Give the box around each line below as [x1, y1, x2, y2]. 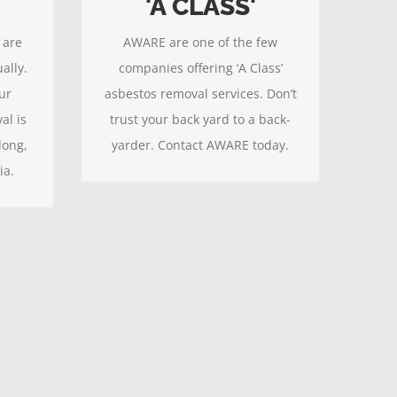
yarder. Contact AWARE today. [112, 136, 289, 153]
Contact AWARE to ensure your [109, 17, 292, 34]
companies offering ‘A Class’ [118, 59, 283, 76]
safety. [181, 43, 220, 59]
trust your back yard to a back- [110, 111, 291, 128]
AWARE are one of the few [123, 34, 277, 51]
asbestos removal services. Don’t [104, 85, 297, 102]
